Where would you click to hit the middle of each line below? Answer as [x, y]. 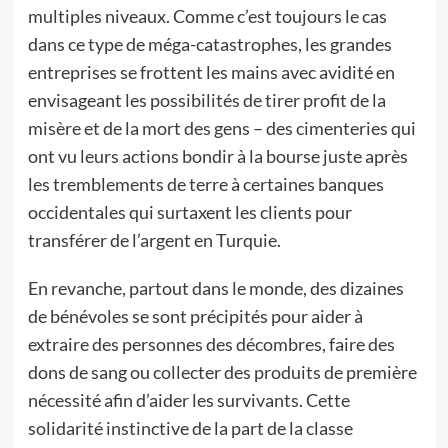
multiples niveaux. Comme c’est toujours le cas [207, 16]
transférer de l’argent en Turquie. [154, 240]
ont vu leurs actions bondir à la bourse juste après [217, 156]
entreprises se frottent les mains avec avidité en [211, 72]
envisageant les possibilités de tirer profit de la [206, 100]
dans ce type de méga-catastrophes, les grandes [209, 44]
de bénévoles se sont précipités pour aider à [195, 316]
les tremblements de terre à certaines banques [205, 184]
